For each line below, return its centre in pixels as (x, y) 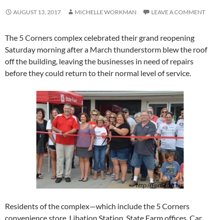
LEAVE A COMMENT (178, 12)
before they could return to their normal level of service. (98, 73)
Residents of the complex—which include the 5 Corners (97, 206)
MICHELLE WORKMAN (106, 12)
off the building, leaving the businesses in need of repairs (99, 61)
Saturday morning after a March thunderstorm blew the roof (106, 49)
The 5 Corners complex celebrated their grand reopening (100, 38)
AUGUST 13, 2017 (37, 12)
